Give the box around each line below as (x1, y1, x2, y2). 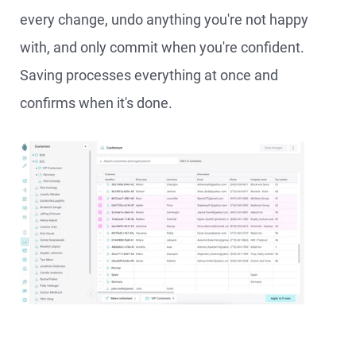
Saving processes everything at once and (20, 67, 278, 83)
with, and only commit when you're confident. (20, 39, 304, 56)
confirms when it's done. (20, 95, 172, 111)
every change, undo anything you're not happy (20, 11, 308, 28)
